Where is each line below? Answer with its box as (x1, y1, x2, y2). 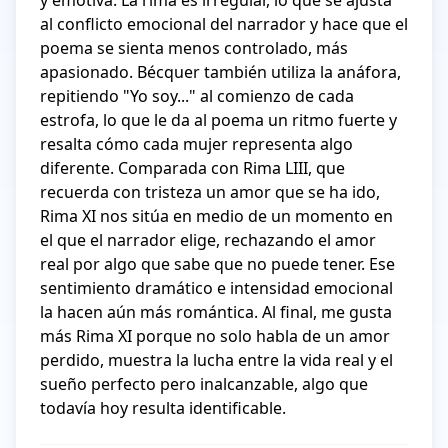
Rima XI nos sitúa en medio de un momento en (40, 205, 393, 227)
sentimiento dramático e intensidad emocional (40, 277, 393, 299)
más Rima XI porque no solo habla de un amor (40, 325, 390, 347)
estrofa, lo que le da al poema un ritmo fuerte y (40, 109, 397, 131)
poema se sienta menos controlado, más (40, 37, 348, 59)
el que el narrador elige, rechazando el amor (40, 229, 376, 251)
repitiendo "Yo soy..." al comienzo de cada (40, 85, 354, 107)
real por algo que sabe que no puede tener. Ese (40, 253, 395, 275)
